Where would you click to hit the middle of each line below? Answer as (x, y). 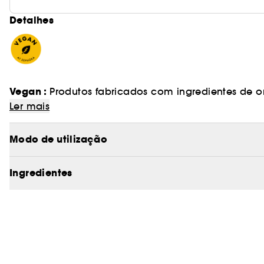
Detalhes (32, 20)
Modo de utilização (59, 139)
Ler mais (30, 106)
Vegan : (30, 92)
